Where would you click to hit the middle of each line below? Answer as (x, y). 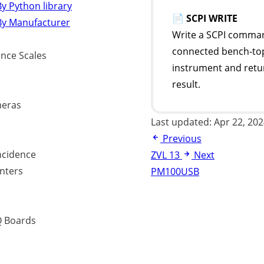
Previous (182, 138)
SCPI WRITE (212, 18)
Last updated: (182, 122)
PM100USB (175, 171)
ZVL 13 (165, 155)
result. (186, 84)
